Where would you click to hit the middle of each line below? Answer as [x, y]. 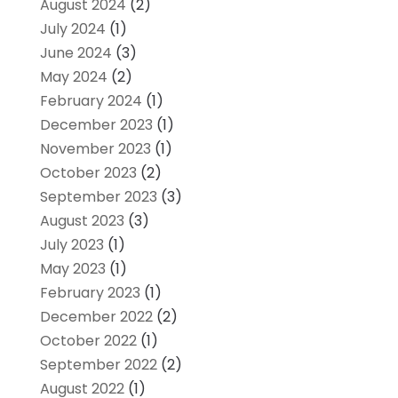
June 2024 [76, 52]
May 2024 [73, 76]
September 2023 [98, 196]
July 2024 [72, 28]
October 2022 [88, 340]
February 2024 [91, 100]
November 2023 [95, 148]
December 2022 [96, 316]
